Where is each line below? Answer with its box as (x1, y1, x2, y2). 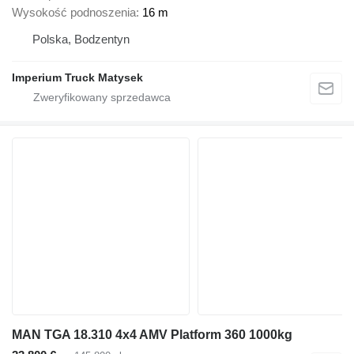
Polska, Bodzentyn (32, 32, 130, 47)
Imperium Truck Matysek (12, 71, 143, 85)
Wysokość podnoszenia (12, 6, 136, 20)
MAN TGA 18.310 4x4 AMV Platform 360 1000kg (12, 328, 292, 342)
